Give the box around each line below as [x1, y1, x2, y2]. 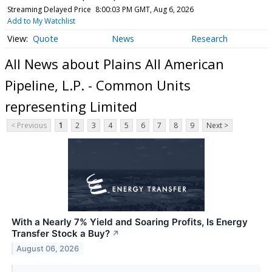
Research [191, 33, 228, 45]
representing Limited [5, 97, 137, 115]
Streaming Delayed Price [7, 4, 91, 15]
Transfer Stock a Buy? [12, 228, 110, 240]
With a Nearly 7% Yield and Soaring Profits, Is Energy [12, 216, 248, 228]
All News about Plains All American [5, 54, 224, 73]
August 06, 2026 [16, 244, 80, 254]
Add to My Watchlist [7, 16, 75, 26]
